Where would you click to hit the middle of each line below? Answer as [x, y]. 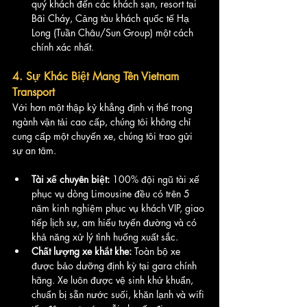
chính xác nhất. [63, 47]
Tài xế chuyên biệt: [71, 180]
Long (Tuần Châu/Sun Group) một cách [114, 33]
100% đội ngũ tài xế [156, 180]
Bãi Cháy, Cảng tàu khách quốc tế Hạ [112, 19]
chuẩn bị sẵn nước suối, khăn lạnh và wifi [119, 295]
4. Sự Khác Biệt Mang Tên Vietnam [97, 77]
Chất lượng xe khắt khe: [82, 251]
